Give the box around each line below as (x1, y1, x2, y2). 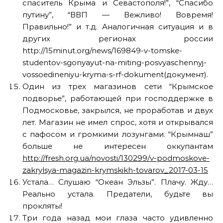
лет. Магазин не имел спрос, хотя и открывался (22, 117, 213, 127)
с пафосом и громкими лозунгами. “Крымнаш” (22, 129, 213, 139)
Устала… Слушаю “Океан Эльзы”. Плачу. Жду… (22, 177, 213, 187)
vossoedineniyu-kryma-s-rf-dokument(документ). (22, 70, 208, 79)
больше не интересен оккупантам (22, 141, 213, 151)
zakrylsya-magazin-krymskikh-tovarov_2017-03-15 (22, 165, 208, 175)
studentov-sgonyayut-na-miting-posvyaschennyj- (22, 58, 207, 67)
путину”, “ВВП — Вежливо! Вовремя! (22, 10, 213, 19)
